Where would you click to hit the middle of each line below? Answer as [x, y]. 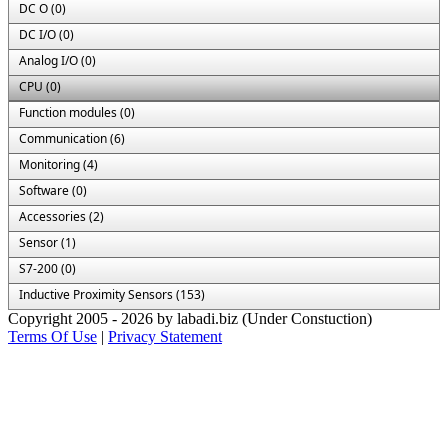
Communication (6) [72, 138]
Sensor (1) [47, 242]
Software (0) [53, 190]
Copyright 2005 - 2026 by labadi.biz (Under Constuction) [190, 318]
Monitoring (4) [58, 164]
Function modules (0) [77, 112]
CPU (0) [40, 86]
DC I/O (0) [46, 34]
